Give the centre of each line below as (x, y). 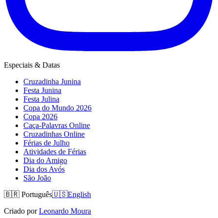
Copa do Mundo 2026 (57, 108)
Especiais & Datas (32, 65)
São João (37, 178)
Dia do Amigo (45, 160)
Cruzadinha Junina (52, 81)
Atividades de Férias (55, 151)
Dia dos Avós (44, 169)
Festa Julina (41, 99)
